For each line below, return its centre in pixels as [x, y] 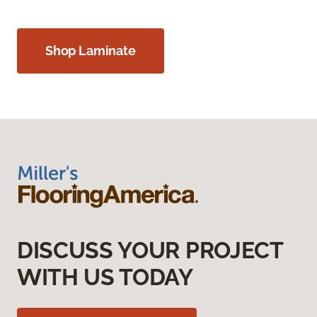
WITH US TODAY [105, 277]
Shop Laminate [91, 51]
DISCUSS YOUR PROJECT [150, 250]
